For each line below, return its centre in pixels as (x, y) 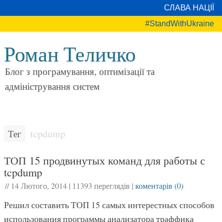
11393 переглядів (101, 186)
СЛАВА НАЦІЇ (189, 8)
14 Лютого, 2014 (39, 186)
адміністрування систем (52, 86)
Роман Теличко (70, 54)
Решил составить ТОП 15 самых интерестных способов (109, 205)
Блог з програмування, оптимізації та (80, 71)
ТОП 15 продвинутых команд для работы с (105, 160)
